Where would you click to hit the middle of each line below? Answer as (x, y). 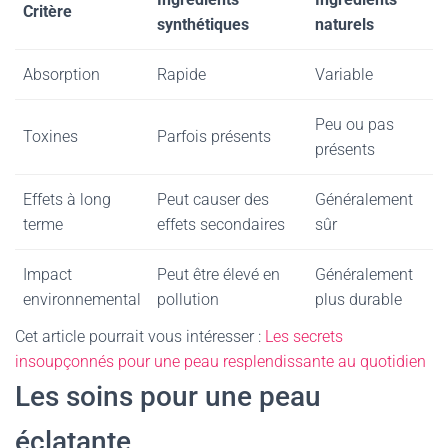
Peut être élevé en (218, 274)
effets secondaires (221, 224)
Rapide (181, 74)
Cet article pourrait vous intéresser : (140, 336)
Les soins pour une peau (168, 396)
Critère (47, 11)
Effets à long (67, 199)
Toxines (50, 136)
